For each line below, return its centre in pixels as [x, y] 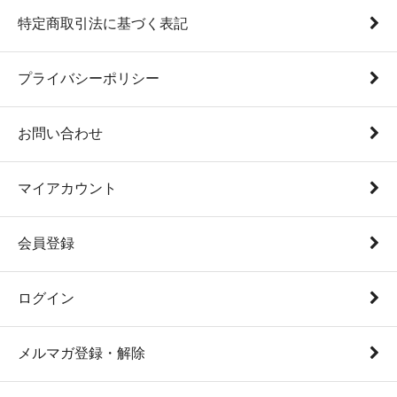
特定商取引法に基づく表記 [103, 23]
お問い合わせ [60, 133]
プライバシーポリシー [89, 78]
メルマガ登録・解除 [82, 353]
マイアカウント [67, 188]
